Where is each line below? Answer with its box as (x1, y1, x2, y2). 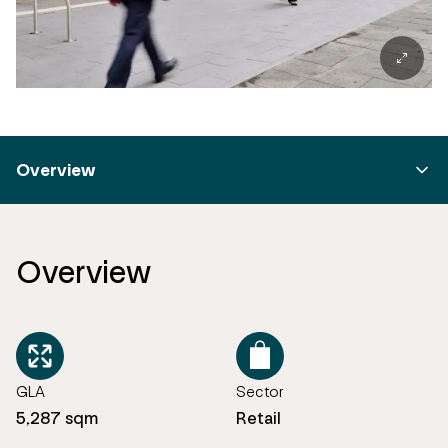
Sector (236, 381, 284, 401)
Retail (236, 406, 281, 429)
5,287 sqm (16, 406, 98, 429)
